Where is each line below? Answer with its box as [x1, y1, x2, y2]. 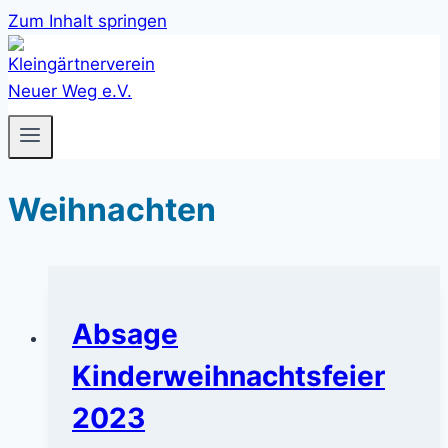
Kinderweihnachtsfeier [72, 358, 385, 393]
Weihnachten [8, 189, 216, 229]
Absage [72, 316, 178, 351]
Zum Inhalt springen [8, 11, 167, 31]
